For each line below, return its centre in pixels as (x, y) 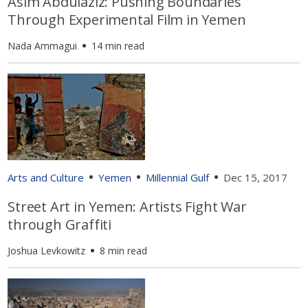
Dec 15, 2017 (256, 177)
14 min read (118, 45)
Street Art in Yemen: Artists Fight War (127, 206)
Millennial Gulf (178, 177)
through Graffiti (60, 224)
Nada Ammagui (43, 45)
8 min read (124, 250)
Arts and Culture (46, 177)
